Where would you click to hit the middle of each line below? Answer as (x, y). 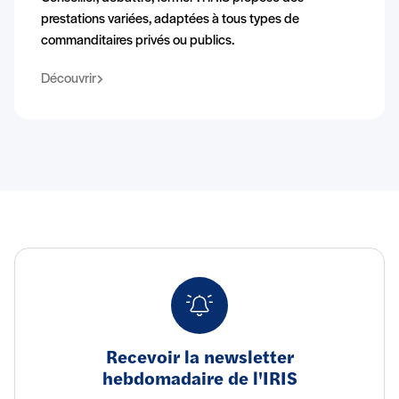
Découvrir (69, 79)
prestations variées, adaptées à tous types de (170, 19)
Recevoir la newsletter (199, 358)
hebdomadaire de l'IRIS (199, 380)
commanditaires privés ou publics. (138, 41)
